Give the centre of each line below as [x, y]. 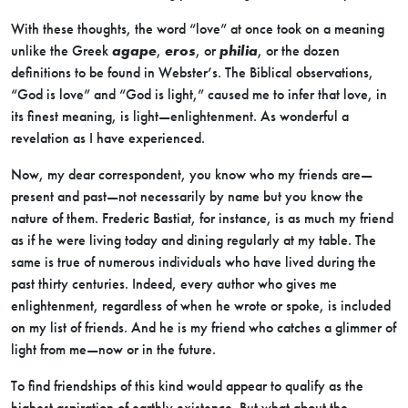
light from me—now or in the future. [113, 349]
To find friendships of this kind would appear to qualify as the [187, 386]
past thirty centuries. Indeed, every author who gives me [174, 284]
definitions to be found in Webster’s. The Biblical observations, [192, 72]
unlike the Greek [61, 51]
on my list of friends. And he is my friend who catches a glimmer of [204, 327]
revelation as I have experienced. [108, 138]
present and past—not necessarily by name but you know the [187, 196]
